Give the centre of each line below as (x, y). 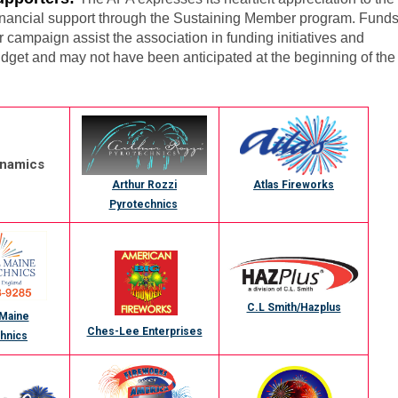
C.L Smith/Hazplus (294, 308)
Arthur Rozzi (144, 185)
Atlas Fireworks (294, 185)
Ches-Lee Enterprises (144, 331)
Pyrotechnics (143, 205)
